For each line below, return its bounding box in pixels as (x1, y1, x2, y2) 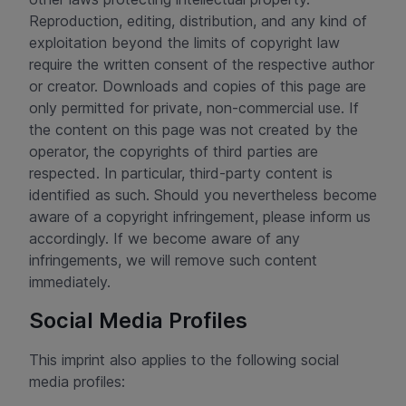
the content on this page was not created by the (29, 121, 358, 139)
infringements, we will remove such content (29, 251, 317, 269)
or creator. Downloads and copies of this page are (29, 77, 366, 95)
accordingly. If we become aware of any (29, 229, 300, 247)
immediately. (29, 273, 111, 291)
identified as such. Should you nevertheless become (29, 186, 377, 204)
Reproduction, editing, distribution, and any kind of (29, 12, 367, 30)
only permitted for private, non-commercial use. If (29, 99, 359, 117)
